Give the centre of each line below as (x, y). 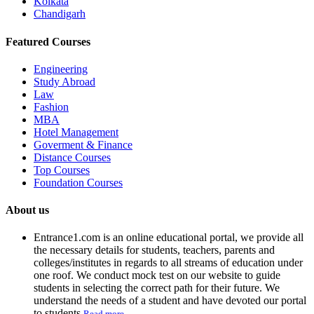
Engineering (61, 69)
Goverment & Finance (83, 144)
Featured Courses (48, 41)
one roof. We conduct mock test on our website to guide (157, 275)
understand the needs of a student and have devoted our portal (170, 301)
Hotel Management (76, 132)
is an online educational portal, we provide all (202, 238)
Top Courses (62, 170)
